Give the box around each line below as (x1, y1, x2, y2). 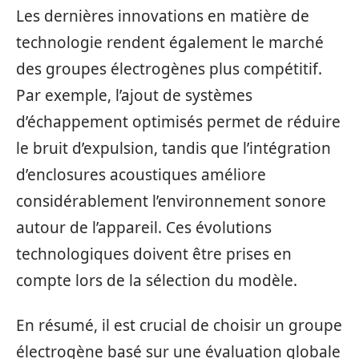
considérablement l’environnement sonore (16, 191, 326, 212)
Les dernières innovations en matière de (16, 6, 309, 26)
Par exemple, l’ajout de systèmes (16, 85, 252, 106)
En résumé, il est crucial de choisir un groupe (16, 314, 342, 336)
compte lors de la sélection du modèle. (16, 270, 297, 291)
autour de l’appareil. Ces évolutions (16, 217, 272, 238)
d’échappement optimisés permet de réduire (16, 111, 341, 132)
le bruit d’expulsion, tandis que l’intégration (16, 138, 331, 159)
